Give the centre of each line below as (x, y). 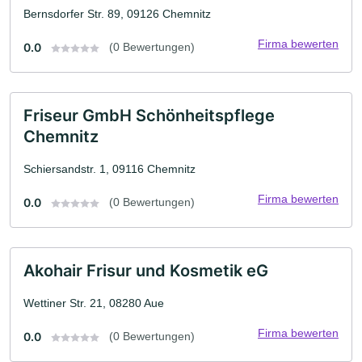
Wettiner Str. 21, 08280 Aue (94, 303)
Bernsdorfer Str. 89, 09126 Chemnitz (117, 14)
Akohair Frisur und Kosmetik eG (146, 271)
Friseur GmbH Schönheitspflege (149, 116)
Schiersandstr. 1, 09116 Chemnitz (109, 169)
